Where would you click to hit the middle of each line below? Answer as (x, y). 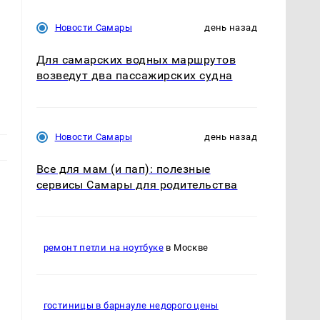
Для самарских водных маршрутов (136, 59)
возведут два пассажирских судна (134, 75)
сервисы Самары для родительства (137, 184)
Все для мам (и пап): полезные (123, 169)
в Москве (186, 248)
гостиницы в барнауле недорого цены (131, 306)
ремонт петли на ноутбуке (103, 248)
